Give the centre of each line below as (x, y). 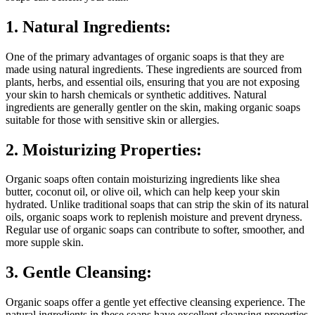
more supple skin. (45, 243)
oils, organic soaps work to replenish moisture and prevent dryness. (154, 217)
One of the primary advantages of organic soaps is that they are (145, 56)
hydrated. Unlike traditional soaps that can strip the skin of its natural (157, 205)
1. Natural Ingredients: (88, 26)
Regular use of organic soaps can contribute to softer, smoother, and (155, 230)
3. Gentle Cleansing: (79, 272)
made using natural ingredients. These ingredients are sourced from (154, 69)
